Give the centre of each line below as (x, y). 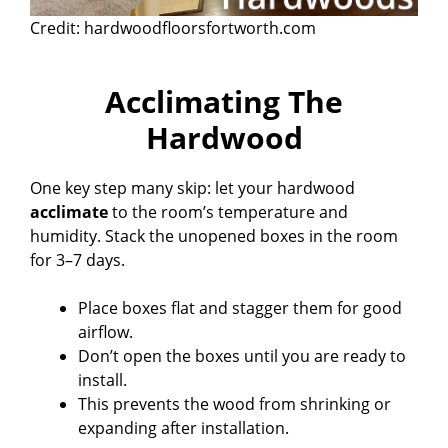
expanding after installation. (183, 428)
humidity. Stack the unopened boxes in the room (214, 236)
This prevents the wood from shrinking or (234, 404)
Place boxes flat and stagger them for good (240, 308)
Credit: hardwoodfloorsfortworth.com (173, 28)
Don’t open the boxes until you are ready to (242, 356)
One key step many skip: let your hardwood (192, 188)
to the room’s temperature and (228, 212)
